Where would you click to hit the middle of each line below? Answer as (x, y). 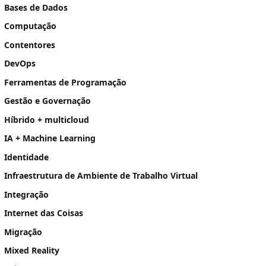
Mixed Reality (32, 251)
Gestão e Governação (47, 101)
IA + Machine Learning (50, 138)
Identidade (26, 157)
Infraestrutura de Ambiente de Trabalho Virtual (101, 176)
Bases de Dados (36, 7)
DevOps (20, 64)
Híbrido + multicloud (47, 119)
